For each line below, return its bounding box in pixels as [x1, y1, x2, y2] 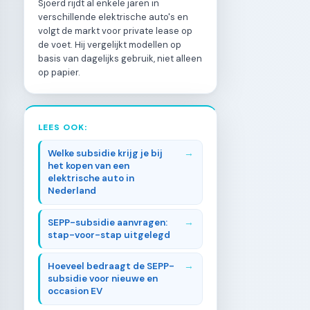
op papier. [38, 66, 80, 78]
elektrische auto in [48, 172, 135, 185]
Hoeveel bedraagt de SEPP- [48, 260, 175, 273]
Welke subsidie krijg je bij [48, 147, 163, 160]
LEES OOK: [38, 121, 89, 131]
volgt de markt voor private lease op [38, 24, 192, 37]
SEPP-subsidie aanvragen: [48, 216, 168, 228]
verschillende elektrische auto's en [38, 10, 188, 23]
